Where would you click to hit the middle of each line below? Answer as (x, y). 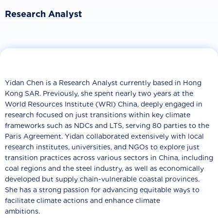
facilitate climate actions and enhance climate (82, 200)
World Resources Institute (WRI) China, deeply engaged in (104, 104)
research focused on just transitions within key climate (98, 115)
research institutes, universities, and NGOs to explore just (102, 147)
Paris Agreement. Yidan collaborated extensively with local (104, 136)
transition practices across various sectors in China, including (109, 158)
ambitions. (22, 211)
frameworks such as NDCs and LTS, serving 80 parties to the (107, 126)
